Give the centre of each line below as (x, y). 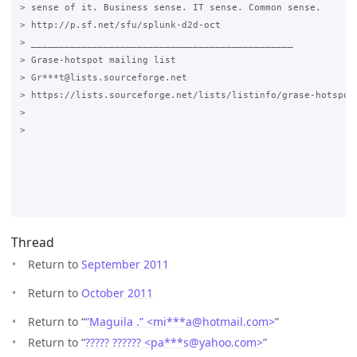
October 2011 (117, 293)
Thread (33, 243)
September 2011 (125, 265)
